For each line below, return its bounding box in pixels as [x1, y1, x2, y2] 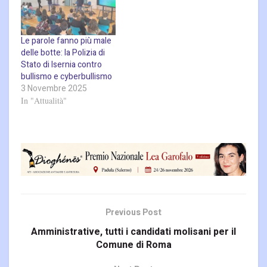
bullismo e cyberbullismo [21, 70, 112, 83]
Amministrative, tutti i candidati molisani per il [31, 225, 236, 240]
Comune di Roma [95, 238, 172, 253]
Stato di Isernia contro [21, 58, 102, 71]
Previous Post [105, 206, 162, 219]
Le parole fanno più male [21, 34, 111, 47]
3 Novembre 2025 [21, 82, 87, 95]
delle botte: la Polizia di [21, 46, 105, 59]
